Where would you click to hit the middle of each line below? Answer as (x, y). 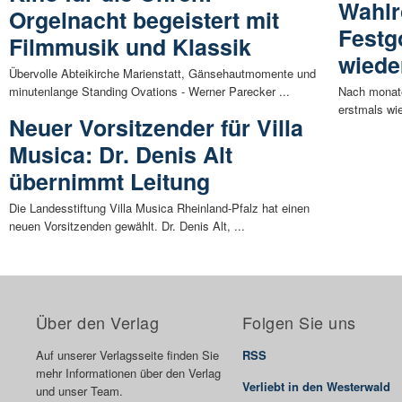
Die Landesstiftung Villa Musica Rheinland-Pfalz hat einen (159, 208)
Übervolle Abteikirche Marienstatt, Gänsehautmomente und (162, 74)
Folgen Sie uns (299, 323)
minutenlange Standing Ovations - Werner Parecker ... (149, 92)
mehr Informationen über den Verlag (128, 373)
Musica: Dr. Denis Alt (121, 155)
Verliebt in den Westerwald (316, 387)
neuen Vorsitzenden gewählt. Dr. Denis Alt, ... (127, 226)
